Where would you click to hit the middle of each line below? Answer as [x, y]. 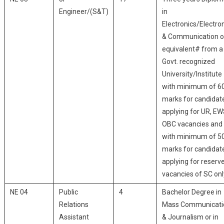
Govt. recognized [188, 61]
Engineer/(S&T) [83, 11]
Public [68, 192]
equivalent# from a [192, 49]
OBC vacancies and [192, 124]
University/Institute [192, 74]
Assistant [74, 217]
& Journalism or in [190, 217]
